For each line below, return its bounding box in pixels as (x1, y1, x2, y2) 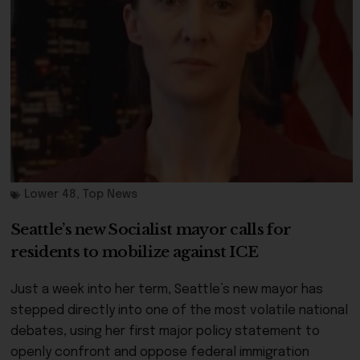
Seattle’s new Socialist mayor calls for (10, 220, 292, 239)
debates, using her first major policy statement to (10, 325, 320, 339)
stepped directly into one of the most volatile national (10, 304, 348, 318)
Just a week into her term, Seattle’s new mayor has (10, 283, 323, 297)
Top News (83, 189, 137, 201)
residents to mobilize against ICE (10, 243, 259, 262)
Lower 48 (24, 189, 76, 201)
